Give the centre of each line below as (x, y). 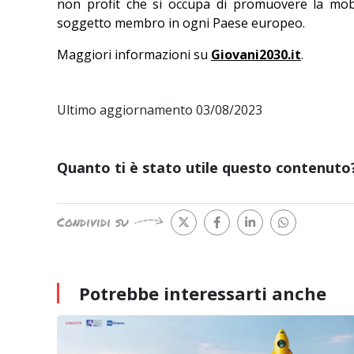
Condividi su (92, 222)
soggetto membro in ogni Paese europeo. (181, 23)
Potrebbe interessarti (175, 294)
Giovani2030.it (256, 55)
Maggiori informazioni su (134, 55)
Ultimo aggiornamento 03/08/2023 (160, 110)
